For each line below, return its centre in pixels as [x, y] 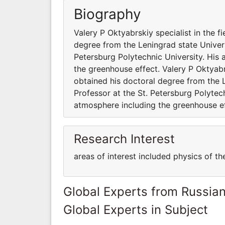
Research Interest [124, 139]
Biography [107, 14]
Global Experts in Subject [136, 209]
